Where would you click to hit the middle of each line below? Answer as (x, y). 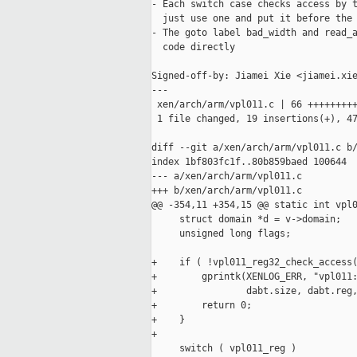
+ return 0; (202, 306)
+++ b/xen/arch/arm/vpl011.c (227, 191)
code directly (193, 47)
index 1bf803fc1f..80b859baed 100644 (249, 162)
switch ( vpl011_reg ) (224, 349)
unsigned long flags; (221, 234)
